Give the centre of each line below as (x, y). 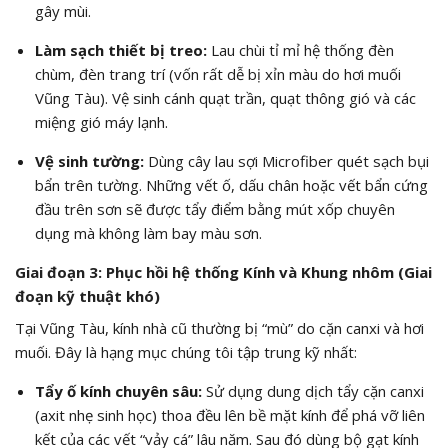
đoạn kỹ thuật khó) (87, 296)
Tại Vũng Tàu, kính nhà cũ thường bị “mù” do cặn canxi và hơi (219, 327)
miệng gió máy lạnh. (101, 122)
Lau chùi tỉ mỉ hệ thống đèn (300, 50)
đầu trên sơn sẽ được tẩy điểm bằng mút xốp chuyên (214, 209)
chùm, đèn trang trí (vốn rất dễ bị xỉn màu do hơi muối (217, 74)
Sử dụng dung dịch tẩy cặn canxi (312, 390)
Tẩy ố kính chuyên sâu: (118, 390)
